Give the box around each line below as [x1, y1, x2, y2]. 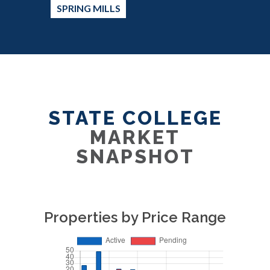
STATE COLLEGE [48, 107, 222, 129]
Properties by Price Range [44, 209, 226, 226]
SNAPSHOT [75, 145, 195, 168]
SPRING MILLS [56, 2, 121, 14]
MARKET [90, 126, 180, 148]
